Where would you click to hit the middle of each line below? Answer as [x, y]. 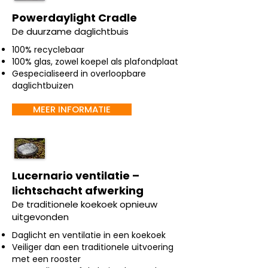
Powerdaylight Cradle [74, 18]
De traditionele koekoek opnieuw [85, 204]
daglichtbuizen [43, 86]
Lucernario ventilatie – [76, 176]
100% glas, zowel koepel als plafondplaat [95, 62]
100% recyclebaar [48, 50]
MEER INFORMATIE [72, 109]
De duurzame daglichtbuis [70, 31]
